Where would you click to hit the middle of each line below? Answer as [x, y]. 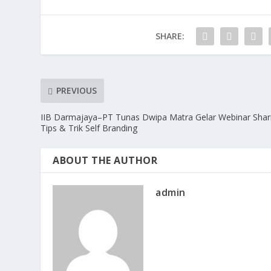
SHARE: [170, 36]
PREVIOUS [77, 91]
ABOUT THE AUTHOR [105, 160]
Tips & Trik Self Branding [89, 128]
